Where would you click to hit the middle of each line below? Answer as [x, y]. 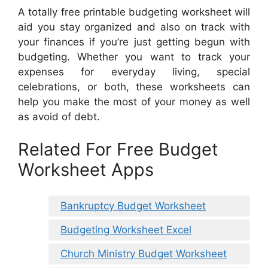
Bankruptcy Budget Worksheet [133, 205]
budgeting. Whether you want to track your [134, 57]
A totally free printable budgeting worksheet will [134, 12]
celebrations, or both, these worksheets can [134, 86]
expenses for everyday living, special [134, 71]
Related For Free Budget [118, 150]
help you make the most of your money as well [134, 101]
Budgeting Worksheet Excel [126, 229]
